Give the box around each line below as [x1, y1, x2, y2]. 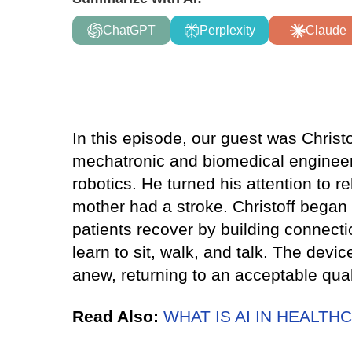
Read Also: [72, 307, 159, 325]
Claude [305, 24, 346, 37]
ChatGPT [103, 24, 156, 37]
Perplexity [200, 24, 255, 37]
